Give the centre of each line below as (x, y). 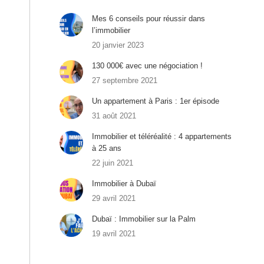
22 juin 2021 (112, 163)
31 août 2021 (114, 115)
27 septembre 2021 (124, 80)
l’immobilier (111, 30)
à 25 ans (106, 148)
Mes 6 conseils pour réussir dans (148, 18)
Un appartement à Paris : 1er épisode (155, 101)
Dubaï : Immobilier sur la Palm (143, 219)
